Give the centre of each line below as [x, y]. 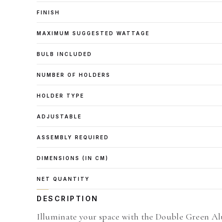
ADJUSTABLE [59, 116]
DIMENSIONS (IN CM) [73, 158]
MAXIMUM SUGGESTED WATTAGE [93, 33]
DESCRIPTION [68, 198]
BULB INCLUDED [65, 54]
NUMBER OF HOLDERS [74, 75]
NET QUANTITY [63, 179]
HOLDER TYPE [61, 96]
